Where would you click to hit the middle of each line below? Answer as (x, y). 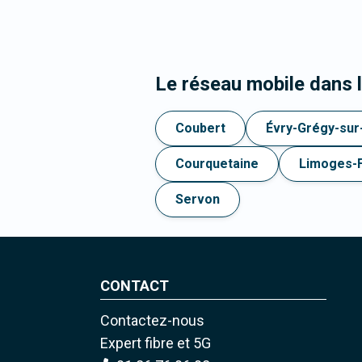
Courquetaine (217, 164)
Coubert (200, 128)
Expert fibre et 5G (155, 343)
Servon (198, 200)
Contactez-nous (152, 321)
